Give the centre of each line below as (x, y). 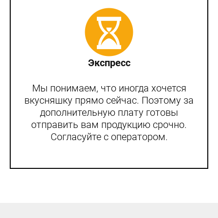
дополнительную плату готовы (109, 113)
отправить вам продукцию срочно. (109, 125)
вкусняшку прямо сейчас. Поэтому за (109, 100)
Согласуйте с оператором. (109, 137)
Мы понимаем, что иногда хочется (109, 88)
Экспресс (109, 63)
